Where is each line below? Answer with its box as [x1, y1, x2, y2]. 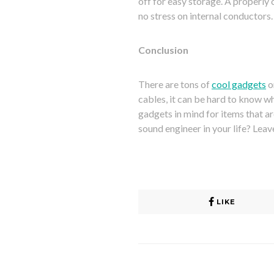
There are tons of [138, 78, 212, 91]
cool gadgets [212, 78, 266, 91]
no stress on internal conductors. [138, 10, 273, 22]
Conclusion [138, 44, 188, 56]
